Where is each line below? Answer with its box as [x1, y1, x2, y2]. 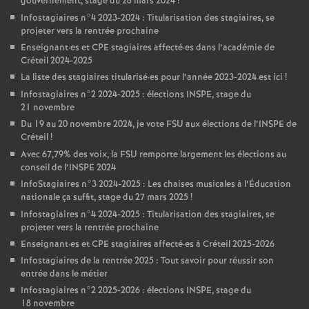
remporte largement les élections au [137, 148, 286, 161]
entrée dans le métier [21, 268, 108, 281]
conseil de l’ [21, 161, 69, 175]
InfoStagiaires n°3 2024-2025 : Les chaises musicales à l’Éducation [21, 178, 291, 191]
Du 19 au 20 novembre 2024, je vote [21, 118, 166, 131]
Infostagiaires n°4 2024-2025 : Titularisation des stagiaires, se [21, 208, 275, 221]
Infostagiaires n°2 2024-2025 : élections [21, 88, 186, 101]
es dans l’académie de [185, 41, 275, 54]
